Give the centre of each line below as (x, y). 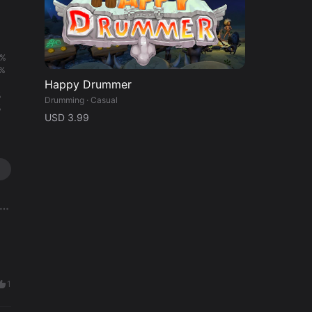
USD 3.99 (67, 118)
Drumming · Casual (81, 100)
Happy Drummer (88, 85)
